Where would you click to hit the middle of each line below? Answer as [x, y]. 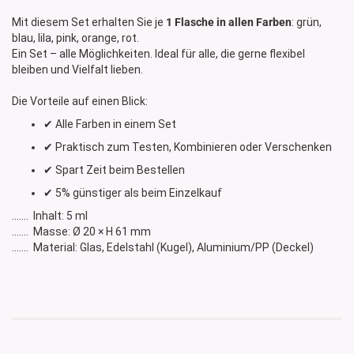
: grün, [307, 23]
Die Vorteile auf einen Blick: [80, 102]
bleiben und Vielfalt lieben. [77, 70]
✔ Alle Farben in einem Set [110, 124]
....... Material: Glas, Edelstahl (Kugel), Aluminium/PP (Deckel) [163, 248]
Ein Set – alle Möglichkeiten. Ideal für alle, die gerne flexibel [158, 54]
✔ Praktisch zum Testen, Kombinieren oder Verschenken [188, 147]
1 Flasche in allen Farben [229, 23]
